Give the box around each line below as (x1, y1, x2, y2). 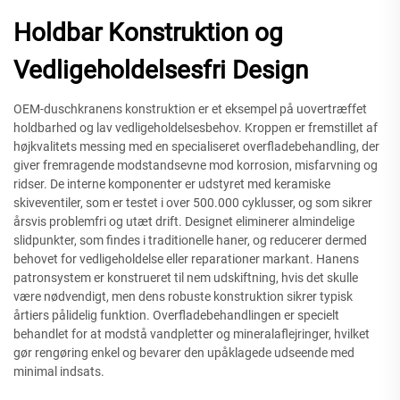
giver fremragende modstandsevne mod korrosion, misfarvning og (13, 157, 378, 172)
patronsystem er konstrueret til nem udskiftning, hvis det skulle (13, 270, 358, 285)
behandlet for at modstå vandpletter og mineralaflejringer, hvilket (13, 326, 370, 341)
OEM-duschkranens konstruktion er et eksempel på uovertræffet (13, 101, 367, 116)
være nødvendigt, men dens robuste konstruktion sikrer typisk (13, 288, 353, 304)
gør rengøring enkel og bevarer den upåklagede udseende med (13, 345, 354, 360)
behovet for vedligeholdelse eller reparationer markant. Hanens (13, 251, 359, 266)
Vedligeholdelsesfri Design (13, 54, 308, 85)
